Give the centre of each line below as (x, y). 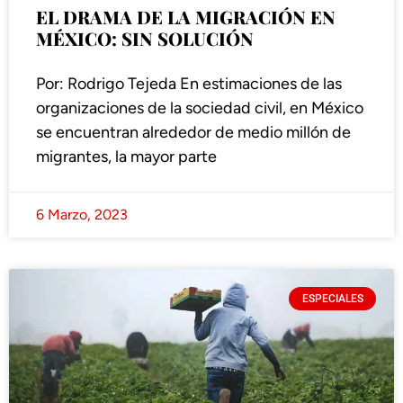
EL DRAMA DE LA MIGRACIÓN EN (186, 17)
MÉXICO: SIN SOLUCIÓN (145, 39)
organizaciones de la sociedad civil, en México (200, 108)
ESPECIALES (332, 299)
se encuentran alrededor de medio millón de (193, 133)
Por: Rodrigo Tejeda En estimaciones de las (189, 84)
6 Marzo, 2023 (82, 215)
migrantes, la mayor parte (126, 157)
